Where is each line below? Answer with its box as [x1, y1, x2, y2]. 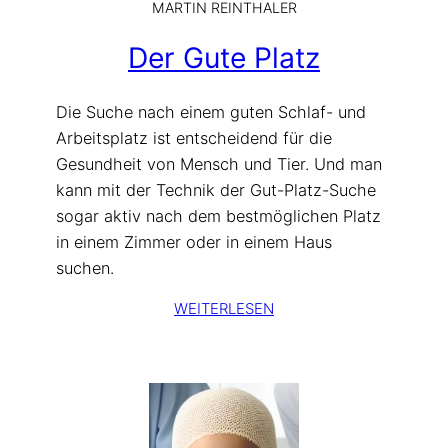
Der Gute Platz [128, 41, 320, 76]
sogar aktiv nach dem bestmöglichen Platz [56, 205, 381, 226]
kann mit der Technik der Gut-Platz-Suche [56, 179, 376, 200]
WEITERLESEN [174, 299, 274, 319]
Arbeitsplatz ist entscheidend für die [56, 127, 332, 148]
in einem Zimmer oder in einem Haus [56, 231, 332, 252]
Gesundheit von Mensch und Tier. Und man [56, 153, 382, 174]
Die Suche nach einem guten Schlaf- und [56, 101, 366, 122]
